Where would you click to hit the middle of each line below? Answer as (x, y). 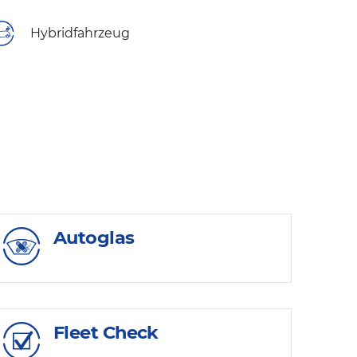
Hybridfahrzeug (80, 33)
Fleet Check (106, 332)
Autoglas (94, 238)
